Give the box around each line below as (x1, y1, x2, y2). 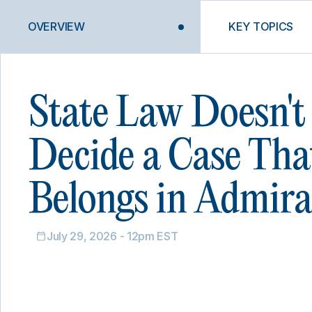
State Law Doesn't (29, 94, 305, 134)
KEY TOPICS (228, 19, 294, 33)
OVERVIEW (28, 19, 85, 33)
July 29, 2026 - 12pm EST (47, 229, 178, 243)
